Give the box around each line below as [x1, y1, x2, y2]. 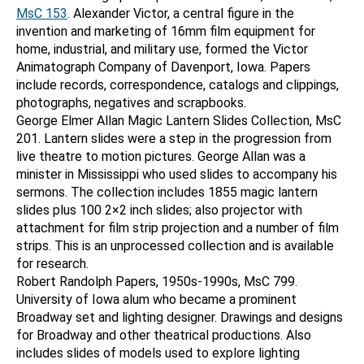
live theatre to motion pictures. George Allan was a [16, 149, 305, 164]
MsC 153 [16, 6, 67, 21]
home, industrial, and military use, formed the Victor [16, 41, 308, 57]
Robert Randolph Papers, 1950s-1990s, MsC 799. [16, 274, 297, 289]
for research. [16, 256, 89, 271]
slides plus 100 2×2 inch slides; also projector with [16, 202, 302, 218]
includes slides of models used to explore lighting [16, 345, 300, 361]
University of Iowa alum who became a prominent [16, 292, 297, 307]
